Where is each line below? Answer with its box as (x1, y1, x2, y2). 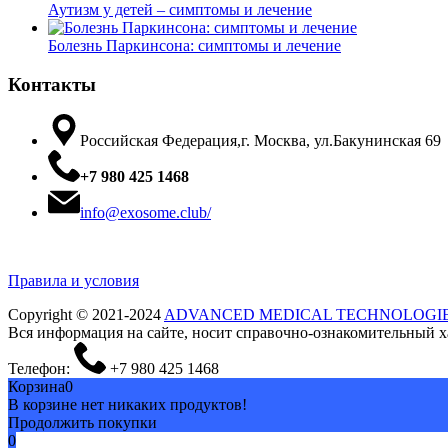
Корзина (8, 378, 65, 396)
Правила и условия (8, 272, 139, 290)
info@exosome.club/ (80, 204, 211, 222)
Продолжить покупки (8, 414, 157, 432)
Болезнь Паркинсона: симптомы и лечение (48, 37, 341, 55)
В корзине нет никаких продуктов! (8, 396, 247, 414)
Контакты (8, 73, 96, 95)
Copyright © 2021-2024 (8, 306, 164, 324)
